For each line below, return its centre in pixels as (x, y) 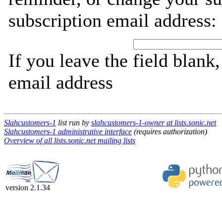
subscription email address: (112, 20)
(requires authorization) (169, 132)
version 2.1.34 (28, 188)
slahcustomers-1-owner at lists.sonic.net (154, 123)
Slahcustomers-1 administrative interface (68, 132)
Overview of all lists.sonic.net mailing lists (70, 140)
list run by (74, 123)
